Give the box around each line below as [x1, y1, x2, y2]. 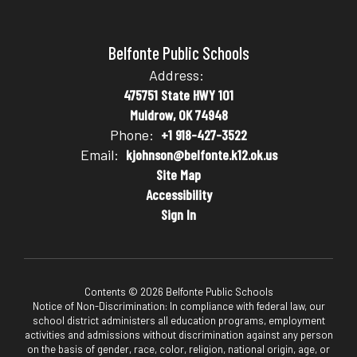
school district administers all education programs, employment [32, 314, 325, 327]
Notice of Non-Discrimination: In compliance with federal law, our [32, 300, 325, 312]
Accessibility [145, 186, 212, 203]
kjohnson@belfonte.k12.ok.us [125, 146, 277, 163]
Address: [149, 66, 204, 84]
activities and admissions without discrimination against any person [24, 328, 333, 341]
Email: [80, 146, 119, 163]
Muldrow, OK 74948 [129, 106, 228, 124]
